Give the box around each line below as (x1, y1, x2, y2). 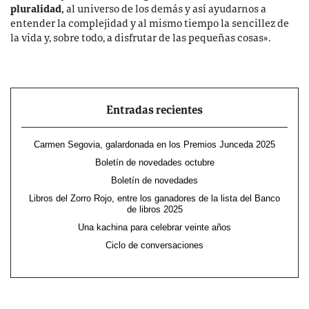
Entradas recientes (106, 103, 203, 118)
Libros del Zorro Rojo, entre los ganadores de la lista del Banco (29, 193, 280, 204)
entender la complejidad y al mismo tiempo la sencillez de (10, 17, 289, 31)
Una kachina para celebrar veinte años (78, 222, 231, 233)
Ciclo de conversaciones (106, 240, 203, 251)
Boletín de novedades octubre (94, 157, 215, 168)
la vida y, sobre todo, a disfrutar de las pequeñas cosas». (10, 32, 271, 46)
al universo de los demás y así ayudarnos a (64, 3, 266, 17)
